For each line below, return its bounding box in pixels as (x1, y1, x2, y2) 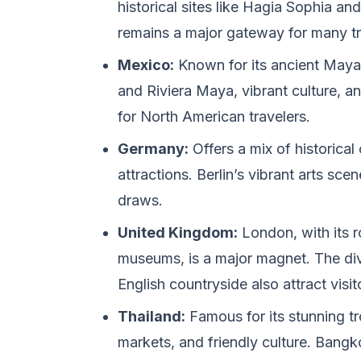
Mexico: (118, 56, 174, 73)
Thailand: (118, 308, 185, 325)
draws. (118, 192, 163, 209)
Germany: (118, 140, 189, 157)
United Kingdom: (118, 224, 238, 241)
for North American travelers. (118, 108, 310, 125)
